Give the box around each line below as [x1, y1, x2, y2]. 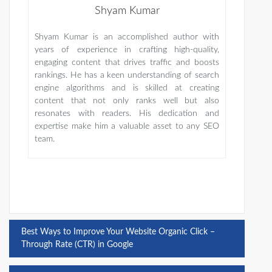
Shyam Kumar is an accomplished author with [35, 33, 219, 42]
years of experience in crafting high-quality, [35, 46, 219, 55]
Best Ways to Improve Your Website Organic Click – [21, 228, 215, 237]
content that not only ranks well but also [35, 97, 219, 106]
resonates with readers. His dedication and [35, 109, 219, 118]
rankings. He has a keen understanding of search [35, 71, 219, 80]
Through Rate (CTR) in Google [21, 240, 133, 250]
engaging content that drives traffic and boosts [35, 58, 219, 67]
